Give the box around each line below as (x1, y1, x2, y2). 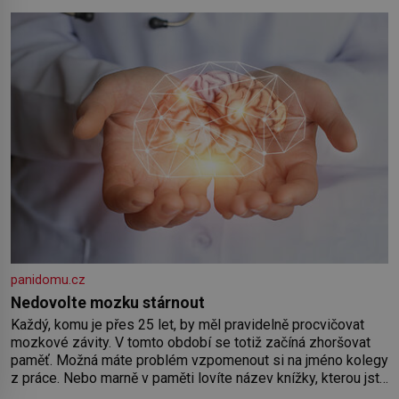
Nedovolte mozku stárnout (11, 294, 205, 313)
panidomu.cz (11, 273, 85, 289)
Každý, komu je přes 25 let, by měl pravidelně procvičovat (11, 316, 364, 334)
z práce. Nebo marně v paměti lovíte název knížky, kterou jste (11, 370, 387, 387)
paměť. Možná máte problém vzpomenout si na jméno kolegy (11, 352, 388, 370)
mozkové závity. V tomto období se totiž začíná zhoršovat (11, 334, 370, 352)
